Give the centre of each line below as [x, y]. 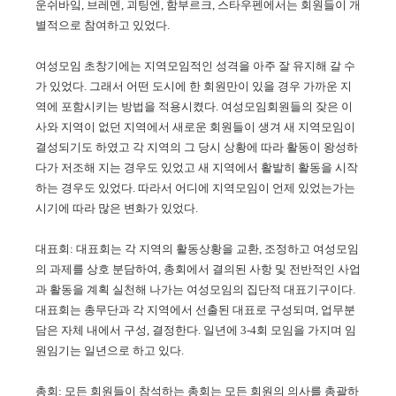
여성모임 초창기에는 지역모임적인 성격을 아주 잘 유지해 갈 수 [195, 66]
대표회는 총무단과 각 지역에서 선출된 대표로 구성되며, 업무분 [195, 310]
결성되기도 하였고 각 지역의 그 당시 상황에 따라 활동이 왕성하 [197, 147]
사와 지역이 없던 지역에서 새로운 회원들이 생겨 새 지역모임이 [195, 127]
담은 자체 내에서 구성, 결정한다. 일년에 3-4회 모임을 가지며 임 [196, 330]
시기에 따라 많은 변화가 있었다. [117, 208]
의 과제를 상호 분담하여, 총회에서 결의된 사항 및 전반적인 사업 [198, 269]
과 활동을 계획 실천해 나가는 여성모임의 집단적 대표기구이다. [195, 289]
